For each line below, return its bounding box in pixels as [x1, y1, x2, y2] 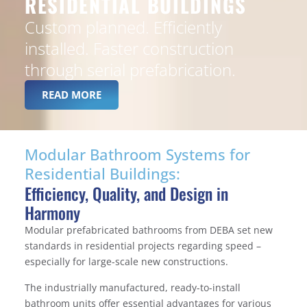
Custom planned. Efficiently [24, 15, 222, 38]
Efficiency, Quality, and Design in [24, 181, 228, 206]
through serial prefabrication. [24, 58, 236, 81]
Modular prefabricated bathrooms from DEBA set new [24, 223, 273, 237]
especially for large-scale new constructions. [24, 255, 228, 269]
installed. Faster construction [24, 36, 234, 60]
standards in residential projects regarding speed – [24, 239, 261, 253]
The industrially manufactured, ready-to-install [24, 280, 241, 294]
